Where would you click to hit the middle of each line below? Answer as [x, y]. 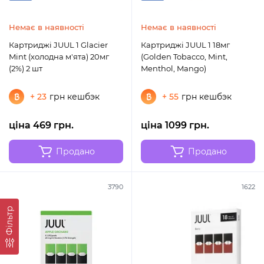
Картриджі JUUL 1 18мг [185, 45]
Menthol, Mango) [174, 69]
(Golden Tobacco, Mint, [184, 57]
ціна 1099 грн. [175, 126]
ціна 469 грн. [41, 126]
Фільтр [9, 220]
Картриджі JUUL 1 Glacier [45, 45]
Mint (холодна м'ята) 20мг [59, 57]
